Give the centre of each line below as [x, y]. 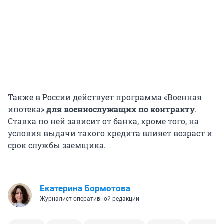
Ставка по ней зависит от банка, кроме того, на [103, 121]
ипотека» [27, 109]
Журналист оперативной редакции [90, 199]
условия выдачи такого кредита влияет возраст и [110, 133]
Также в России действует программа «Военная [105, 97]
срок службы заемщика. [57, 145]
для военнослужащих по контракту [121, 109]
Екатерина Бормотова [85, 189]
